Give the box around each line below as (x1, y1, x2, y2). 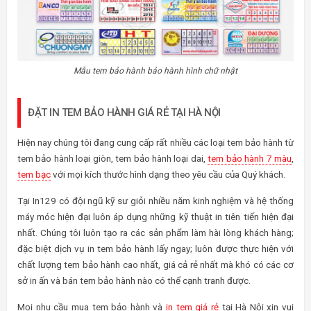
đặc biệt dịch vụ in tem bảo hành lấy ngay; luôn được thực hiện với (17, 242, 294, 254)
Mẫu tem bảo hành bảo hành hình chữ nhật (74, 65, 237, 76)
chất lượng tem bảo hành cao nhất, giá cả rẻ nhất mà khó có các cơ (17, 258, 294, 270)
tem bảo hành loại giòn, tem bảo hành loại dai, (17, 152, 208, 164)
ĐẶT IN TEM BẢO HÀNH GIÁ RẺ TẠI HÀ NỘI (28, 106, 221, 119)
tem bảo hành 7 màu (208, 152, 292, 164)
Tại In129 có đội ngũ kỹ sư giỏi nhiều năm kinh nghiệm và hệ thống (17, 194, 294, 206)
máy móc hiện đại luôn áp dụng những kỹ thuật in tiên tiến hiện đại (17, 210, 294, 222)
